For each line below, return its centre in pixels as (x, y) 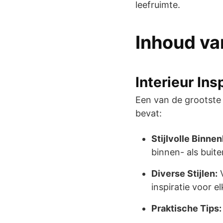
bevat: (149, 113)
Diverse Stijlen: (184, 173)
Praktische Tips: (186, 208)
